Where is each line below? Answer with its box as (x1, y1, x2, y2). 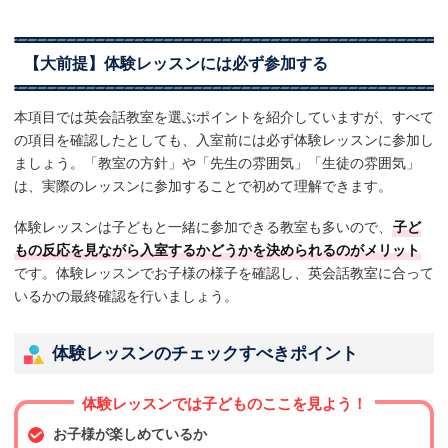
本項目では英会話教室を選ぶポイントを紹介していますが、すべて (14, 109, 434, 126)
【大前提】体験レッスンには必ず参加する (24, 55, 328, 73)
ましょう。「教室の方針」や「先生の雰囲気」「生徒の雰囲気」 (14, 155, 420, 172)
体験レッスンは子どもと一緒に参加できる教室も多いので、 (14, 219, 392, 236)
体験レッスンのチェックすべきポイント (52, 344, 358, 364)
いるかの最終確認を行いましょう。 (14, 288, 238, 305)
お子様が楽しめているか (53, 426, 207, 443)
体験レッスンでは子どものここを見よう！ (81, 395, 367, 413)
